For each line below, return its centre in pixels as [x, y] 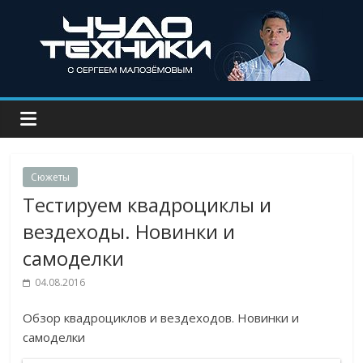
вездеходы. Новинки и [129, 231]
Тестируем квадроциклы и [147, 205]
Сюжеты [51, 177]
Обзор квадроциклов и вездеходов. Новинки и [161, 318]
